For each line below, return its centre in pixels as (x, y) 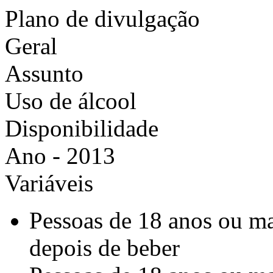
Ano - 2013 (60, 156)
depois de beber (105, 248)
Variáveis (49, 183)
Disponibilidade (82, 128)
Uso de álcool (71, 101)
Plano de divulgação (102, 19)
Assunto (44, 73)
